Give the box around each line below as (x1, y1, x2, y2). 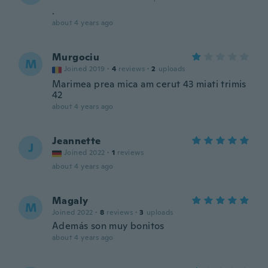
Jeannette (52, 135, 101, 147)
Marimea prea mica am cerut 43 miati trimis (52, 78, 246, 90)
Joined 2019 (64, 64, 105, 74)
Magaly (52, 194, 89, 207)
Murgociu (52, 51, 100, 63)
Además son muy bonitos (52, 220, 165, 232)
